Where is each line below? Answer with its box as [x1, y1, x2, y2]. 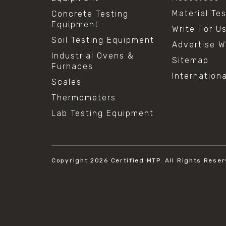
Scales [51, 77, 82, 87]
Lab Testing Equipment [51, 108, 154, 118]
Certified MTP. [110, 156, 163, 164]
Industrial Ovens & [51, 50, 134, 61]
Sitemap [172, 55, 209, 65]
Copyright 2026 [51, 156, 111, 164]
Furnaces [51, 61, 93, 71]
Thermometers [51, 92, 116, 102]
